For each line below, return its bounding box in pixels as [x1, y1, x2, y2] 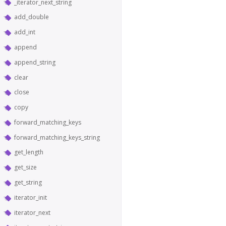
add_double [14, 13, 49, 22]
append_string [14, 58, 55, 67]
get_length [14, 148, 43, 157]
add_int [14, 28, 35, 37]
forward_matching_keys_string [14, 133, 100, 142]
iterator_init [14, 193, 47, 202]
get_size [14, 163, 37, 172]
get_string [14, 178, 42, 187]
